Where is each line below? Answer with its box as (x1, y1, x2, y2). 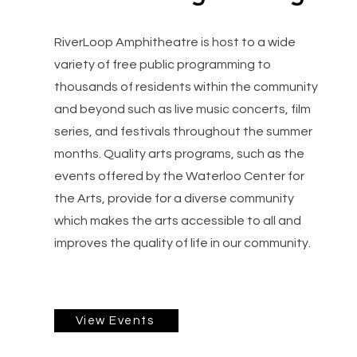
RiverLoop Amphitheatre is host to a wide (54, 36, 296, 49)
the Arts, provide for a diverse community (54, 192, 294, 205)
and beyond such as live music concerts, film (54, 103, 311, 116)
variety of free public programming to (54, 58, 271, 71)
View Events (75, 315, 155, 327)
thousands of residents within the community (54, 80, 318, 93)
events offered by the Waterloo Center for (54, 170, 304, 182)
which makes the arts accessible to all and (54, 214, 301, 227)
